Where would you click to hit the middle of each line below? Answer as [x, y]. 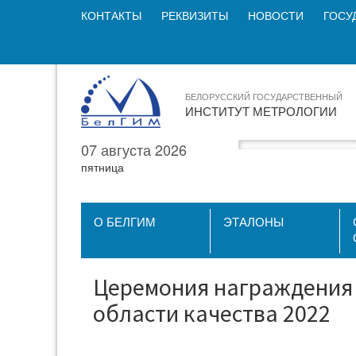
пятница [103, 168]
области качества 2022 [212, 313]
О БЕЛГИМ [125, 222]
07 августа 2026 [134, 149]
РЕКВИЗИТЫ [195, 16]
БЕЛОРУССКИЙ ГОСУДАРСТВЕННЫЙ [264, 97]
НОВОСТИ [276, 16]
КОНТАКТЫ [111, 16]
